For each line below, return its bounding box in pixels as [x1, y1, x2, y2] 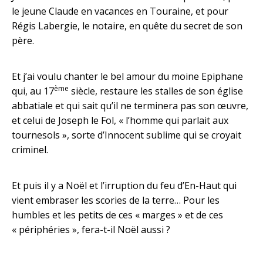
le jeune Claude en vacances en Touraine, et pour [12, 5, 228, 18]
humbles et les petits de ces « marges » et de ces [12, 208, 223, 221]
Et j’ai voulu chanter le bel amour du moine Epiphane [12, 70, 243, 83]
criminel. [12, 143, 48, 156]
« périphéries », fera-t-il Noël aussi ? [12, 223, 170, 236]
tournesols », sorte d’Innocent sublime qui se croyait [12, 129, 241, 141]
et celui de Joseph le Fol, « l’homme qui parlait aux [12, 114, 228, 127]
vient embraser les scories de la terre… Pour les [12, 194, 220, 207]
